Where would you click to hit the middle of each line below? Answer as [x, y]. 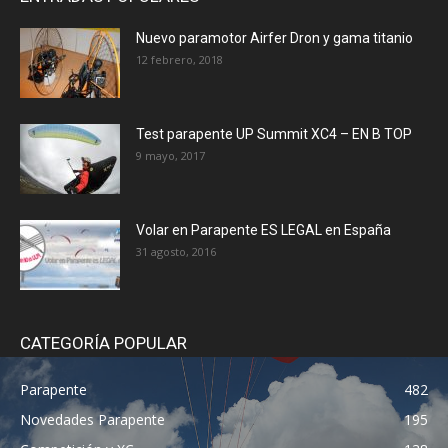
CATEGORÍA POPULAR [103, 342]
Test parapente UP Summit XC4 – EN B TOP [274, 133]
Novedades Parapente [92, 419]
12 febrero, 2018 [179, 59]
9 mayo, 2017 [170, 155]
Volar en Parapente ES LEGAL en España [263, 229]
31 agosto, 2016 [176, 251]
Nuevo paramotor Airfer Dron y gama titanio [274, 37]
